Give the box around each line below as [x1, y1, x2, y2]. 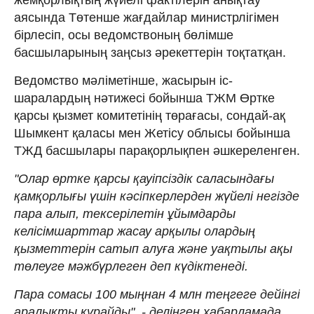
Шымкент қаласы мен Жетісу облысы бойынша [14, 125, 290, 140]
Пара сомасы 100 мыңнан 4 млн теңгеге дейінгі [14, 287, 300, 301]
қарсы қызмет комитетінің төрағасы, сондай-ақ [14, 108, 285, 123]
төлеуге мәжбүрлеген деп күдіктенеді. [14, 259, 248, 273]
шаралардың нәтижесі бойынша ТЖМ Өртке [14, 90, 275, 105]
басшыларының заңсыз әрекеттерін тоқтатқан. [14, 45, 286, 60]
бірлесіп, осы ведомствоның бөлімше [14, 27, 233, 42]
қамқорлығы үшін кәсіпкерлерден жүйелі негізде [14, 189, 299, 203]
